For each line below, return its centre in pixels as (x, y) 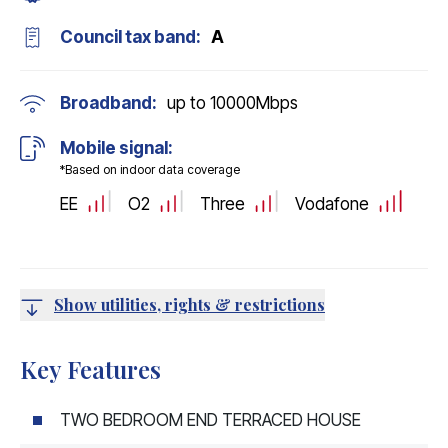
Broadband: (108, 103)
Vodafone (332, 203)
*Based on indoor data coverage (150, 169)
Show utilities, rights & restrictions (189, 304)
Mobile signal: (116, 148)
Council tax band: (130, 37)
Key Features (90, 368)
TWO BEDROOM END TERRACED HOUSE (210, 419)
